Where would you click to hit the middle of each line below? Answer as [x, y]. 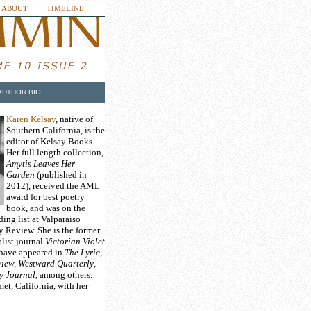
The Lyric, [83, 252]
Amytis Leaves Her [41, 163]
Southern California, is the [56, 130]
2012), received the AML [53, 186]
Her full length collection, [55, 152]
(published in [61, 175]
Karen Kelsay [31, 119]
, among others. [64, 275]
